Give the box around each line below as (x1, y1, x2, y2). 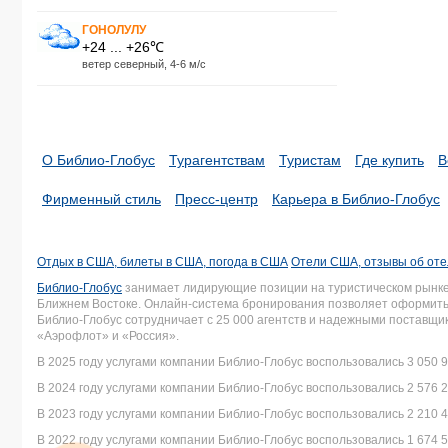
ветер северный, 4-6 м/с (82, 57, 206, 70)
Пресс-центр (175, 191, 258, 207)
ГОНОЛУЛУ (82, 22, 146, 37)
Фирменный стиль (42, 191, 161, 207)
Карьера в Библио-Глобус (272, 191, 440, 207)
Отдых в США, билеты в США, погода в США (37, 255, 288, 269)
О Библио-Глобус (42, 152, 155, 168)
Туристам (279, 152, 341, 168)
